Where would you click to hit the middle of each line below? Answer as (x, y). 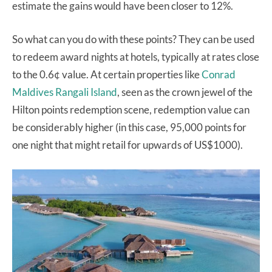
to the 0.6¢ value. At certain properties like (107, 75)
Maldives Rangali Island (65, 92)
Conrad (219, 75)
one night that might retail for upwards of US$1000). (127, 145)
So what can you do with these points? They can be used (134, 39)
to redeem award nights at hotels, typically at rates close (136, 57)
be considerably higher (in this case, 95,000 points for (129, 127)
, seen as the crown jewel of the (185, 92)
